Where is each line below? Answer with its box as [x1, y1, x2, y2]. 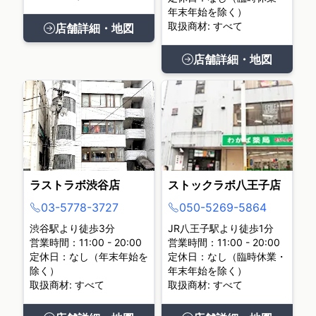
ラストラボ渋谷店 [30, 178, 120, 192]
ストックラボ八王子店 [168, 178, 281, 192]
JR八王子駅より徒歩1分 [168, 222, 274, 234]
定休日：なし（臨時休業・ [168, 250, 286, 262]
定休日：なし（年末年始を [30, 250, 148, 262]
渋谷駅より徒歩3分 [30, 222, 115, 234]
